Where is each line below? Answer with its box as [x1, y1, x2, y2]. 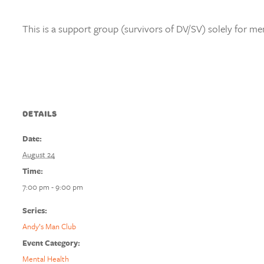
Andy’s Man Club [22, 220, 76, 232]
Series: [22, 204, 47, 216]
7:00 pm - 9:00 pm [22, 181, 83, 193]
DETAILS [22, 109, 57, 119]
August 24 [22, 148, 55, 160]
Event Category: [22, 237, 80, 249]
